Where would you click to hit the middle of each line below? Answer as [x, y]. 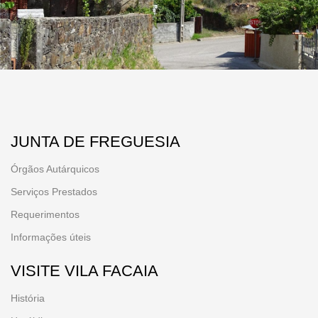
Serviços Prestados [54, 192]
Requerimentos [45, 214]
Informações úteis [51, 237]
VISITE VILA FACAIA [84, 271]
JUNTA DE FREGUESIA [95, 142]
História [28, 298]
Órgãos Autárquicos [55, 169]
